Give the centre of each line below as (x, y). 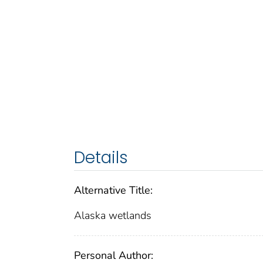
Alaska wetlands (113, 215)
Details (101, 157)
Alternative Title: (113, 190)
